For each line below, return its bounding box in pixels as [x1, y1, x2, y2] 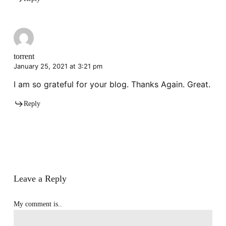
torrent [13, 52, 34, 61]
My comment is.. [13, 200, 62, 208]
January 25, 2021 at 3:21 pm [13, 62, 102, 71]
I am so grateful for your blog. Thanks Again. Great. [13, 79, 210, 90]
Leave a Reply [13, 174, 67, 184]
